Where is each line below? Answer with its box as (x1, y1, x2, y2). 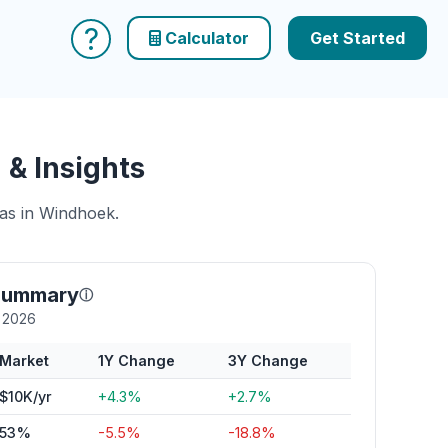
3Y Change (228, 352, 308, 369)
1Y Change (98, 352, 175, 369)
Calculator (161, 28, 249, 48)
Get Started (343, 28, 405, 48)
